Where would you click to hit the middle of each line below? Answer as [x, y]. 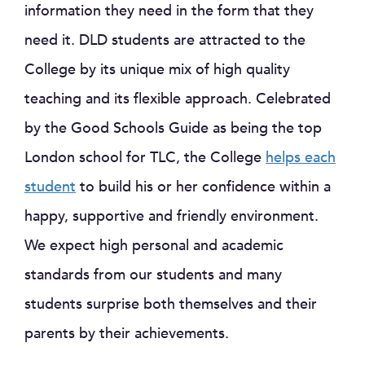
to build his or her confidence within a [203, 187]
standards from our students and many [153, 275]
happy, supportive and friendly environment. [172, 216]
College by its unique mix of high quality [157, 70]
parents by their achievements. [127, 334]
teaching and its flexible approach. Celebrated [178, 99]
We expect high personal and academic [154, 246]
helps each [301, 158]
